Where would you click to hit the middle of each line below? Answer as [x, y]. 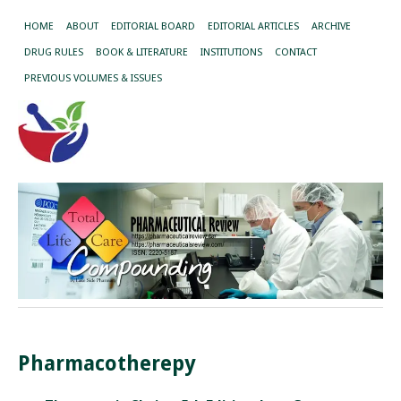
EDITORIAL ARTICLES [253, 26]
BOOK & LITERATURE [142, 52]
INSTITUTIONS [231, 52]
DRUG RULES [54, 52]
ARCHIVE [331, 26]
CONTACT [296, 52]
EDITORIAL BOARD [153, 26]
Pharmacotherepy [107, 363]
